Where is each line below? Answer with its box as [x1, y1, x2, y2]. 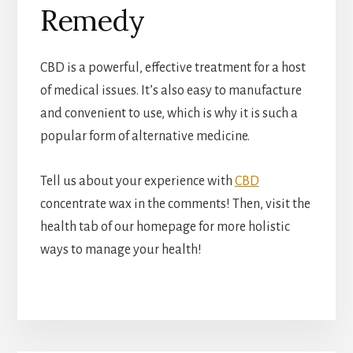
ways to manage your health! [39, 243, 202, 258]
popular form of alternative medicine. [39, 129, 250, 144]
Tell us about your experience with [39, 174, 235, 189]
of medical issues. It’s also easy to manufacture [39, 84, 302, 98]
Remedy [39, 2, 144, 39]
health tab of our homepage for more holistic [39, 220, 290, 235]
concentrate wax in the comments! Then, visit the [39, 197, 310, 212]
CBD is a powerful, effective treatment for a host [39, 61, 306, 76]
